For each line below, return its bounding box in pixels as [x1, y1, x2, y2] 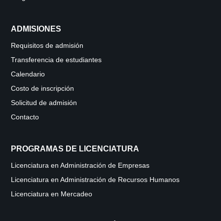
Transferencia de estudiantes [11, 56, 102, 64]
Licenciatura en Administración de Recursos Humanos [11, 176, 180, 184]
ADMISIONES [11, 25, 62, 33]
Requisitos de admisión [11, 42, 84, 49]
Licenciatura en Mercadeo [11, 190, 93, 198]
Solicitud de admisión [11, 99, 77, 107]
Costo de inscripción [11, 85, 74, 92]
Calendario [11, 71, 45, 78]
